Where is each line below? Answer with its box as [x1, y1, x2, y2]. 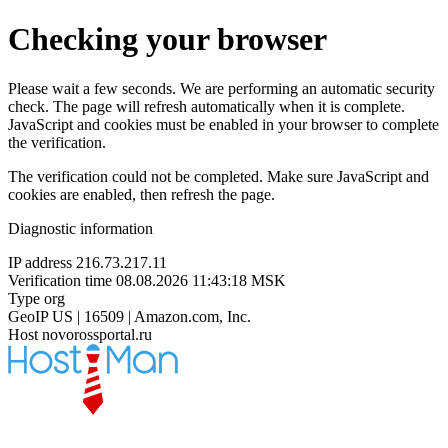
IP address [8, 253, 72, 271]
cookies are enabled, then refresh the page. [8, 185, 275, 203]
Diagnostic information [8, 219, 153, 237]
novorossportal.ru [42, 325, 152, 343]
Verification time [8, 271, 112, 289]
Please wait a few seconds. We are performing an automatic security [8, 79, 435, 97]
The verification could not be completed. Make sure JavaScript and [8, 167, 429, 185]
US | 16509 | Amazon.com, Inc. [52, 307, 251, 325]
